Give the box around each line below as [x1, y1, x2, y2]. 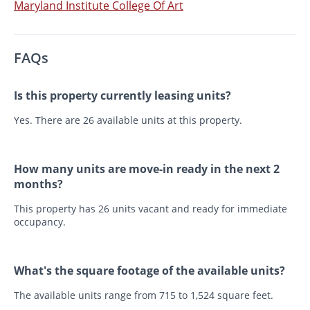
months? [14, 176, 63, 192]
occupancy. [14, 215, 66, 228]
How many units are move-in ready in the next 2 [14, 161, 280, 176]
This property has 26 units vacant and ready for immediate [14, 201, 287, 215]
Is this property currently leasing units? [14, 87, 231, 103]
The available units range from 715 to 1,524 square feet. [14, 288, 273, 302]
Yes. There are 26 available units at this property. [14, 113, 242, 127]
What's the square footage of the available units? [14, 262, 285, 278]
